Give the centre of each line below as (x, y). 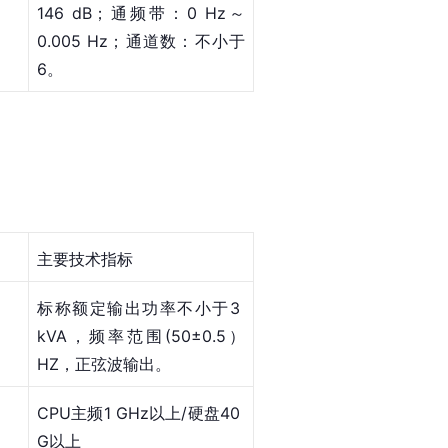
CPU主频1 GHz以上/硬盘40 (141, 412)
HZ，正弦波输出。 (104, 363)
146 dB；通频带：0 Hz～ (141, 12)
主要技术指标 (85, 258)
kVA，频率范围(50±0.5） (141, 335)
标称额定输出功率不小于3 (141, 307)
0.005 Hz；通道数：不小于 (141, 40)
